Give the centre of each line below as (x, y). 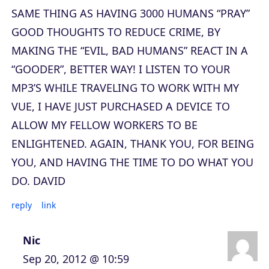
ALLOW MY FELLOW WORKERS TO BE (104, 125)
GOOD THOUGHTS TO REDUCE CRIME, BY (116, 32)
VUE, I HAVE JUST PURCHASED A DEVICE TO (121, 106)
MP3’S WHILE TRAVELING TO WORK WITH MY (125, 87)
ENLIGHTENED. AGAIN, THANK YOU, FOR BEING (133, 143)
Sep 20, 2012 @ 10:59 (76, 258)
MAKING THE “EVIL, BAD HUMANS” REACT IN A (130, 50)
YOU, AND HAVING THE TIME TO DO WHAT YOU (132, 162)
